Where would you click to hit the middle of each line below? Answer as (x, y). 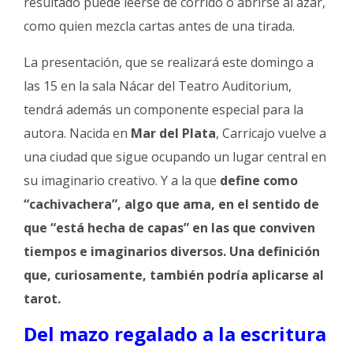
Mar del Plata (173, 134)
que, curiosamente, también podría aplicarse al (174, 275)
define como (257, 181)
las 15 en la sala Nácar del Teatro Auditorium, (158, 86)
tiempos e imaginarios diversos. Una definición (172, 252)
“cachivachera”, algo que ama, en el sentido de (171, 204)
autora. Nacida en (77, 134)
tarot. (42, 299)
